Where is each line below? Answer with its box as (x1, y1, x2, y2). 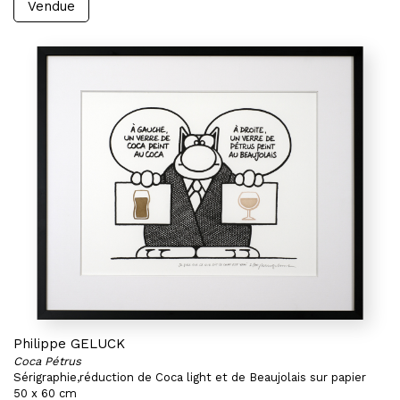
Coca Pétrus (13, 354, 81, 368)
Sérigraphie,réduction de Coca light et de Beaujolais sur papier (13, 371, 366, 384)
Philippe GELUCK (13, 336, 125, 352)
